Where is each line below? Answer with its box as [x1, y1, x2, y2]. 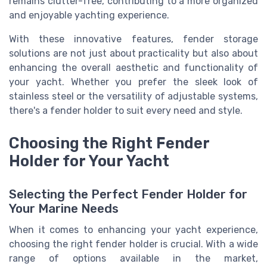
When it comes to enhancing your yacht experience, [9, 223, 258, 235]
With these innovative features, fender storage [9, 33, 258, 45]
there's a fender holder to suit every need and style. [9, 105, 243, 117]
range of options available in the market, [9, 252, 258, 264]
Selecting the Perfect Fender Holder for [9, 187, 247, 201]
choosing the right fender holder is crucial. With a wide [9, 238, 258, 250]
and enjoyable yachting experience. [9, 10, 169, 21]
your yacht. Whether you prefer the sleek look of [9, 76, 258, 88]
